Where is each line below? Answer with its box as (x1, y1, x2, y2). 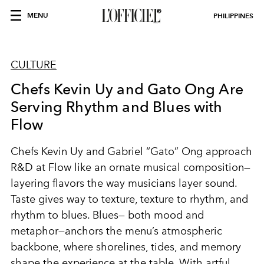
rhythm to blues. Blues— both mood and (11, 209, 204, 222)
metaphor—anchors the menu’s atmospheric (11, 225, 222, 237)
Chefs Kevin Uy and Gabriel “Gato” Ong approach (11, 145, 252, 158)
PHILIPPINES (213, 11, 253, 20)
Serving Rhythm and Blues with (11, 98, 223, 115)
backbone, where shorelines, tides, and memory (11, 240, 241, 253)
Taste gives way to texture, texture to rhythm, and (11, 193, 248, 206)
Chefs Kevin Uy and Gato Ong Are (11, 80, 243, 98)
